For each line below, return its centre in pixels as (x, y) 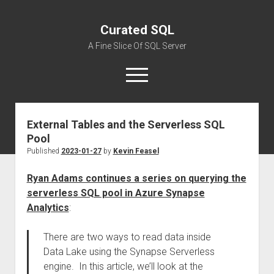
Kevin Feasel (136, 151)
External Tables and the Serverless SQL (126, 124)
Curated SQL (137, 30)
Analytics (48, 208)
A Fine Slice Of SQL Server (137, 46)
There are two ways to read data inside (127, 237)
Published (44, 151)
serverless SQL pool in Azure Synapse (116, 193)
